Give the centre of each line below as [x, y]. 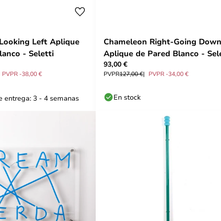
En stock [127, 97]
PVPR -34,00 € [168, 74]
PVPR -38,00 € [22, 74]
